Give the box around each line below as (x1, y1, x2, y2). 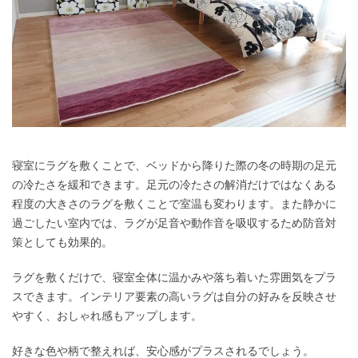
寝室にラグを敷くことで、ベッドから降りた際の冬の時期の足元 (12, 159, 336, 173)
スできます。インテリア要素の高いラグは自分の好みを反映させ (12, 290, 336, 304)
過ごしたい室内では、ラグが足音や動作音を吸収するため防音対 (12, 217, 336, 230)
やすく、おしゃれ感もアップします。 (12, 309, 202, 323)
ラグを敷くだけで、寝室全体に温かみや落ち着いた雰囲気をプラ (12, 271, 336, 284)
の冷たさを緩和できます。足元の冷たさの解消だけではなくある (12, 178, 336, 192)
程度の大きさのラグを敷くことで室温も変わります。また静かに (12, 197, 336, 211)
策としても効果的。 (12, 236, 113, 249)
